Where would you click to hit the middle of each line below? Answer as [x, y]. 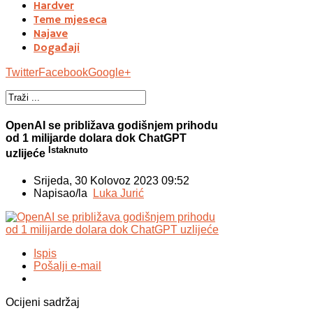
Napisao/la [63, 194]
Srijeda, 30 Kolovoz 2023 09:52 [111, 181]
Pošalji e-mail [67, 266]
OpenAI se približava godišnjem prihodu [112, 125]
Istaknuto [68, 150]
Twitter [22, 72]
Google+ [109, 72]
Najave [51, 34]
